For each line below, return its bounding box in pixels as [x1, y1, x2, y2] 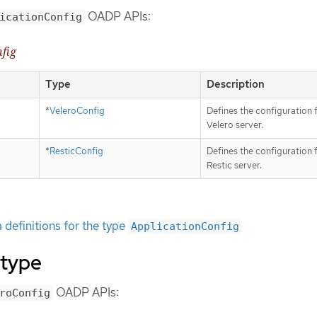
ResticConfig [50, 145, 103, 158]
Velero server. [207, 119, 263, 132]
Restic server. [207, 159, 262, 172]
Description [207, 77, 265, 92]
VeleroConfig [50, 105, 105, 117]
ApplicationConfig [131, 220, 239, 234]
